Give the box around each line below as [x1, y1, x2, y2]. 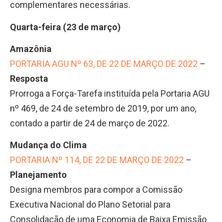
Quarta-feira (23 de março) [10, 21, 121, 32]
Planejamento [10, 169, 67, 180]
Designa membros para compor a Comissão [10, 184, 182, 195]
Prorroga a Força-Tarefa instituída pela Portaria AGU [10, 88, 210, 99]
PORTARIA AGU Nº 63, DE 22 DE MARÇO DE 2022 [10, 58, 198, 69]
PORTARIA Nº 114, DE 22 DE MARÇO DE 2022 [10, 155, 184, 166]
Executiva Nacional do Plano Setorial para [10, 199, 170, 210]
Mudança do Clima [10, 140, 87, 151]
